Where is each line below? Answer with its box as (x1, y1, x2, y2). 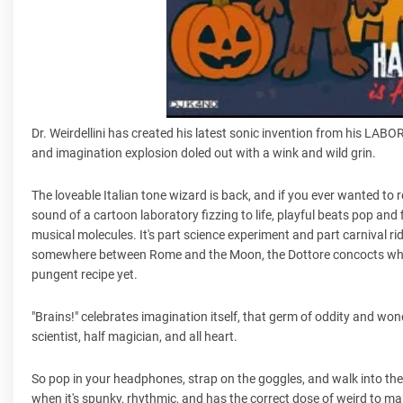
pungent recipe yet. (31, 266, 138, 282)
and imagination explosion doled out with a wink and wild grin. (31, 145, 376, 160)
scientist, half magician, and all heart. (31, 328, 237, 344)
